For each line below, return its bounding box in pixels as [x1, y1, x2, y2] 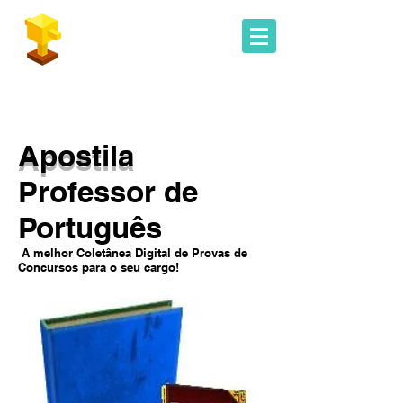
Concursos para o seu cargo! [18, 260, 179, 274]
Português [18, 210, 162, 246]
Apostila [18, 138, 134, 174]
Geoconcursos [66, 23, 160, 47]
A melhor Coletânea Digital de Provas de [18, 246, 247, 260]
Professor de [18, 174, 198, 210]
